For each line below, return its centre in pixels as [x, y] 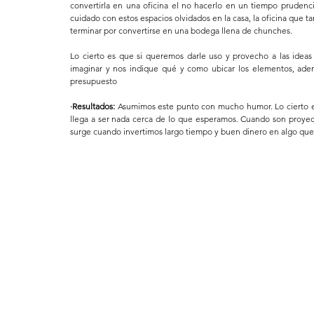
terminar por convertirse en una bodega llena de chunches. [181, 31]
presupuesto [94, 81]
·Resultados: [94, 107]
